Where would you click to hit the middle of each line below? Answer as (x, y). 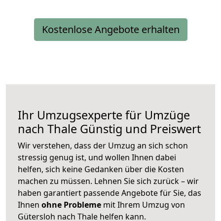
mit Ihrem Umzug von (143, 205)
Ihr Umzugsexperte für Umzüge (104, 115)
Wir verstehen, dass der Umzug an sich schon (103, 146)
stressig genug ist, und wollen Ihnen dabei (97, 158)
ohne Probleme (71, 205)
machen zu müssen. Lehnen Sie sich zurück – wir (108, 181)
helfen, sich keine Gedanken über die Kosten (101, 169)
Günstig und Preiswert (139, 129)
